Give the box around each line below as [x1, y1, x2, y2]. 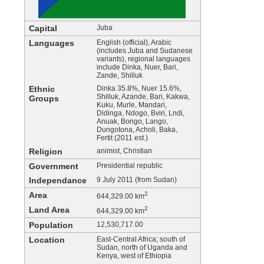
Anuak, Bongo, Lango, [97, 117, 168, 126]
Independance [29, 176, 87, 185]
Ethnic [29, 84, 55, 94]
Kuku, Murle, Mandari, [97, 101, 167, 109]
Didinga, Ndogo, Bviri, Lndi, [97, 109, 184, 117]
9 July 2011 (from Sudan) [97, 176, 177, 184]
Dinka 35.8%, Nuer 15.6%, [97, 84, 181, 93]
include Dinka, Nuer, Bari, [97, 63, 178, 71]
